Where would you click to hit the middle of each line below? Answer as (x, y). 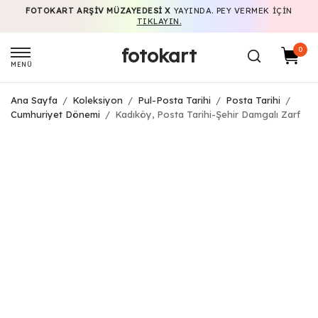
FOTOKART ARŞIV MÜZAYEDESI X (99, 11)
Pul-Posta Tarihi (174, 100)
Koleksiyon (98, 100)
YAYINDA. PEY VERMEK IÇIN (232, 11)
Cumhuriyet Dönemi (55, 114)
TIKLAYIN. (159, 21)
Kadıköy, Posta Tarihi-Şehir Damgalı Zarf (206, 114)
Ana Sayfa (34, 100)
